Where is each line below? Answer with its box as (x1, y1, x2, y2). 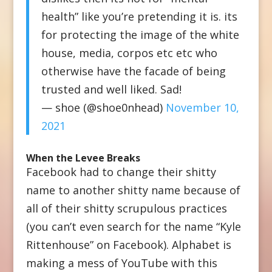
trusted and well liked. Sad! (41, 81, 182, 97)
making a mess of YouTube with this (25, 255, 217, 270)
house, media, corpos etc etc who (41, 45, 217, 60)
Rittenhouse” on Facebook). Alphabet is (25, 237, 231, 252)
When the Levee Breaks (25, 151, 140, 165)
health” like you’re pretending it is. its (41, 8, 237, 24)
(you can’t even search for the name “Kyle (25, 219, 241, 234)
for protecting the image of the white (41, 27, 239, 42)
